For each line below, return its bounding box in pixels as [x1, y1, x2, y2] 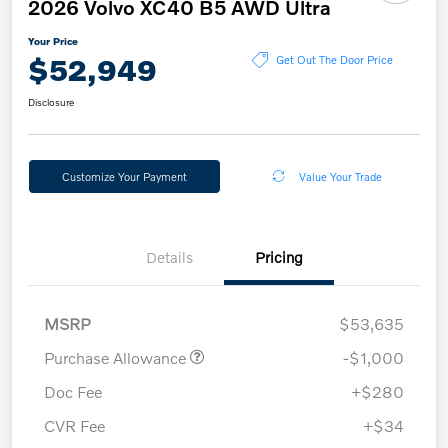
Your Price [28, 34, 78, 47]
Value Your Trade [298, 168, 382, 183]
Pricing [255, 247, 303, 266]
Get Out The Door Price [275, 52, 393, 67]
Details [145, 247, 193, 266]
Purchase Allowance [44, 347, 190, 367]
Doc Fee [44, 381, 102, 401]
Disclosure [28, 95, 74, 108]
